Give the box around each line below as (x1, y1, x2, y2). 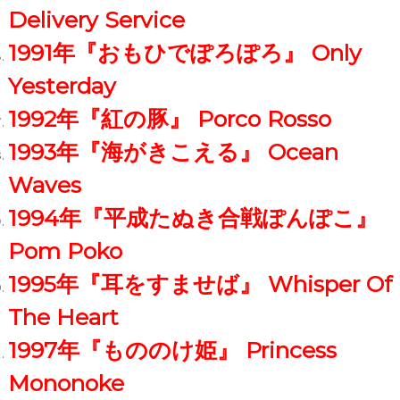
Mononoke (7, 369, 124, 396)
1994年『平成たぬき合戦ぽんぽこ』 (7, 204, 378, 231)
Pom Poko (7, 237, 122, 264)
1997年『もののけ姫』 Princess (7, 336, 337, 363)
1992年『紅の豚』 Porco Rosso (7, 104, 331, 132)
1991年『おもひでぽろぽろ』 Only (7, 38, 362, 66)
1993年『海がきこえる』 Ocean (7, 137, 338, 165)
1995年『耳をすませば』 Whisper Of (7, 270, 392, 297)
